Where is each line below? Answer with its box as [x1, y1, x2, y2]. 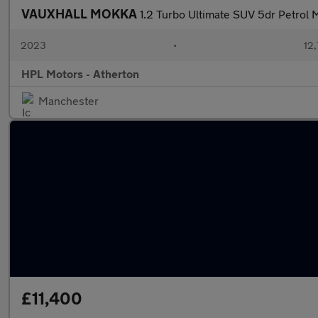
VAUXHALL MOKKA [21, 6, 140, 21]
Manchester [38, 94, 99, 107]
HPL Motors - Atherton [21, 67, 139, 80]
